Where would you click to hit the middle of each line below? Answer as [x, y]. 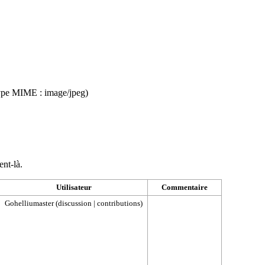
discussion [75, 203]
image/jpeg [65, 92]
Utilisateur [74, 187]
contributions [119, 203]
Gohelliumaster [29, 203]
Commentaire [185, 187]
